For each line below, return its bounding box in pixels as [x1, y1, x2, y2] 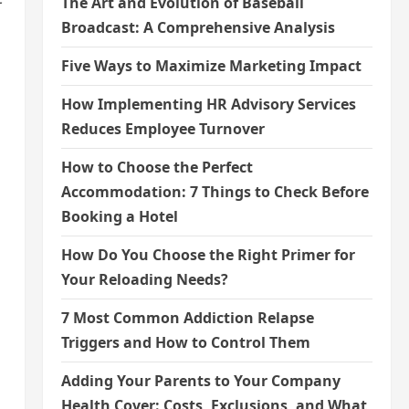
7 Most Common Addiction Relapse [60, 308, 314, 328]
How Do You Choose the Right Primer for [60, 245, 355, 265]
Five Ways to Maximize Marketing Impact [60, 56, 362, 76]
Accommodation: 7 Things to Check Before [60, 182, 369, 202]
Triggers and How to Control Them [60, 332, 310, 352]
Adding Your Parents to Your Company [60, 371, 341, 391]
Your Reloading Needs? [60, 269, 228, 289]
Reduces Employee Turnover [60, 119, 265, 139]
